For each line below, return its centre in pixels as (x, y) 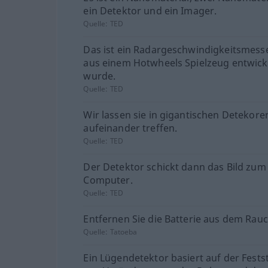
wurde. (100, 76)
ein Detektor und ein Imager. (150, 11)
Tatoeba (123, 232)
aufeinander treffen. (130, 128)
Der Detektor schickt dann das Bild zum (175, 167)
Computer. (108, 180)
